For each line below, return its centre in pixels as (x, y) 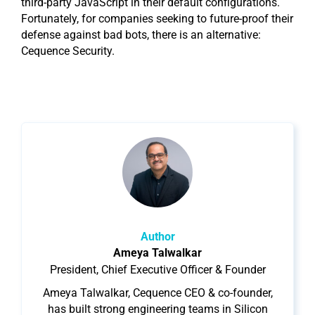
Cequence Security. (68, 51)
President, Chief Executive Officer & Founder (157, 270)
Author (157, 237)
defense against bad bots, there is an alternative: (141, 35)
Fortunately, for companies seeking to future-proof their (157, 19)
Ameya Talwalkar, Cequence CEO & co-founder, (157, 293)
